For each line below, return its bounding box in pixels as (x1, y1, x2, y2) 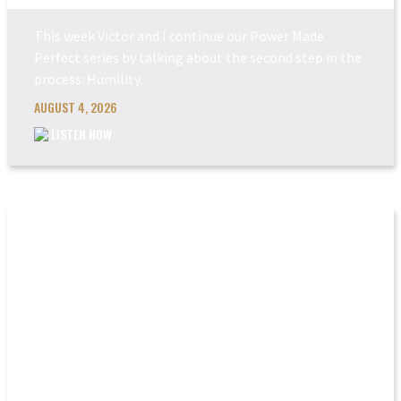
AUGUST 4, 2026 (34, 98, 117, 117)
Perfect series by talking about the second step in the (34, 48, 362, 67)
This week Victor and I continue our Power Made (34, 27, 324, 46)
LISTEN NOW (48, 124, 112, 144)
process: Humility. (34, 70, 142, 89)
